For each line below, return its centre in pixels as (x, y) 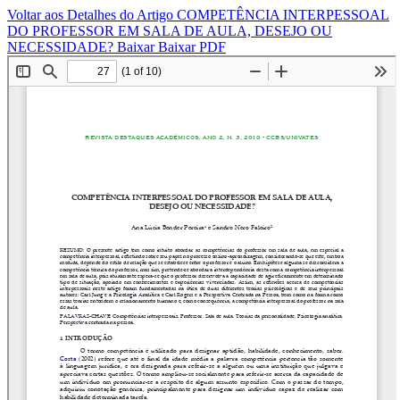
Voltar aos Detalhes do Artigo (92, 15)
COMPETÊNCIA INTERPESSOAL (283, 15)
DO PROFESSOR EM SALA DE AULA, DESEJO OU (170, 31)
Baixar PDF (192, 47)
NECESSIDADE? (62, 47)
